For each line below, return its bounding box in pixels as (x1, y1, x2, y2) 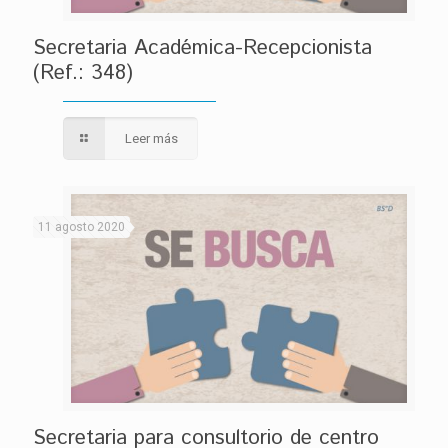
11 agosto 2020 (38, 219, 125, 234)
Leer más (125, 130, 179, 146)
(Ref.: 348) (33, 57, 133, 88)
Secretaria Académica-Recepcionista (33, 32, 372, 63)
